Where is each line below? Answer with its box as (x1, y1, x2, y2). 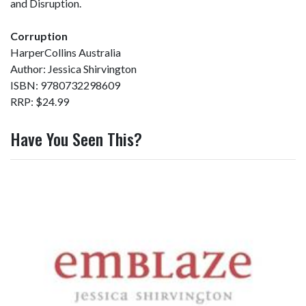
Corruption (10, 29, 68, 42)
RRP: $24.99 (10, 95, 69, 108)
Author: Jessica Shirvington (10, 62, 137, 75)
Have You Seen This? (10, 126, 142, 151)
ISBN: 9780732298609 (10, 79, 120, 92)
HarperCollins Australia (10, 46, 121, 59)
